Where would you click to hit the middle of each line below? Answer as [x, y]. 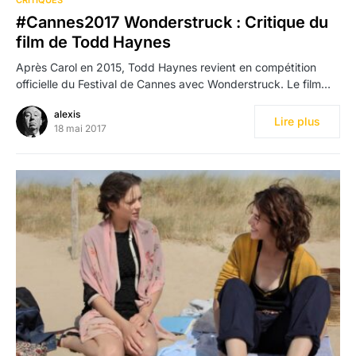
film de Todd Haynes [93, 42]
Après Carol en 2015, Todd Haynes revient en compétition [166, 67]
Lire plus [297, 121]
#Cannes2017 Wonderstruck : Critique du [172, 22]
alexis [67, 114]
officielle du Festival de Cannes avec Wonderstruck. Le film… [173, 83]
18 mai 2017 [80, 128]
